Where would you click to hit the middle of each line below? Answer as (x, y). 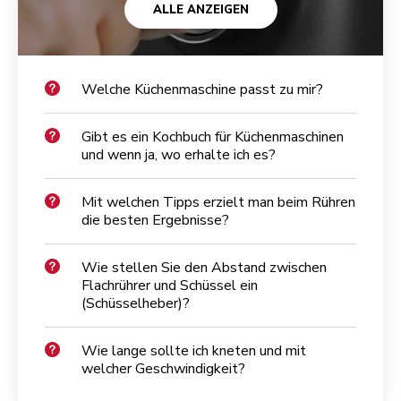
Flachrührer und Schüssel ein (170, 285)
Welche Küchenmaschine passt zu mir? (202, 89)
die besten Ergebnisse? (155, 220)
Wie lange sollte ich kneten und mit (194, 350)
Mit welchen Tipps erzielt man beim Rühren (218, 202)
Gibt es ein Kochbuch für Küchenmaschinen (213, 137)
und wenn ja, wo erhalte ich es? (179, 154)
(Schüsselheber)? (136, 303)
